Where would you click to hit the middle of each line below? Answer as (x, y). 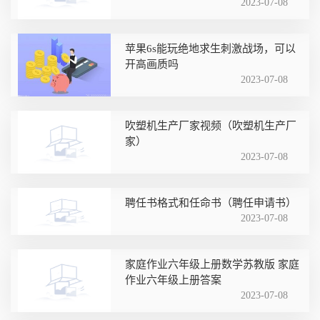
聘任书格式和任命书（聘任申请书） (211, 202)
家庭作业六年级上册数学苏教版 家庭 (212, 264)
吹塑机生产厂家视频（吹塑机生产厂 (211, 125)
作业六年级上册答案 (173, 280)
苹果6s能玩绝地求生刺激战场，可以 (210, 48)
